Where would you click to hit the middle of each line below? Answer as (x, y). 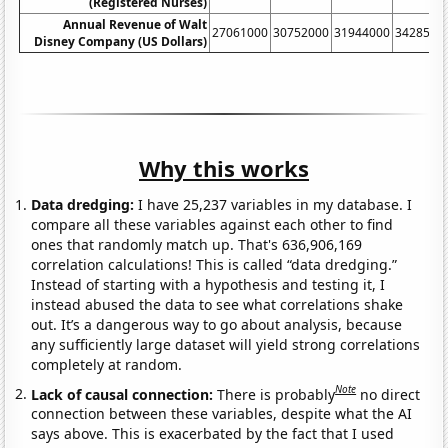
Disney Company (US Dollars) (121, 41)
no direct (390, 394)
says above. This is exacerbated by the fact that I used (213, 434)
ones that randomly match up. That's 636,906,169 (197, 244)
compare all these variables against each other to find (212, 224)
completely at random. (107, 364)
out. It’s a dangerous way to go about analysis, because (217, 324)
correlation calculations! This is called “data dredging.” (214, 264)
